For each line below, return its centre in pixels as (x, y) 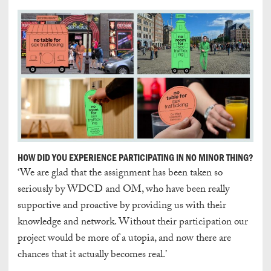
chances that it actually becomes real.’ (92, 255)
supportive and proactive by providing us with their (122, 206)
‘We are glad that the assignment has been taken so (120, 174)
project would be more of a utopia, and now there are (124, 239)
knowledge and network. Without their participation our (133, 223)
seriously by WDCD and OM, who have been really (123, 190)
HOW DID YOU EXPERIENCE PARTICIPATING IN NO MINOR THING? (135, 157)
